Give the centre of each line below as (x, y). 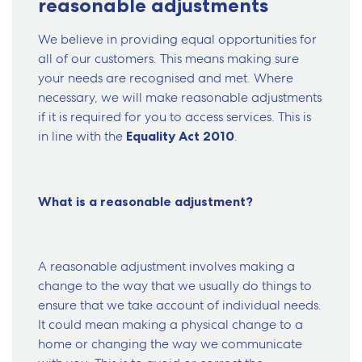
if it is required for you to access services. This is (175, 117)
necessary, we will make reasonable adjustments (180, 98)
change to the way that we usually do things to (175, 286)
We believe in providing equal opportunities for (177, 40)
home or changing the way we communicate (170, 344)
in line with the (82, 137)
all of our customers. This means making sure (168, 59)
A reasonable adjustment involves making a (166, 267)
